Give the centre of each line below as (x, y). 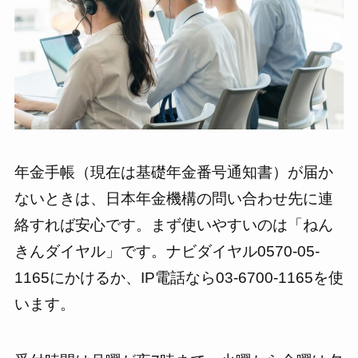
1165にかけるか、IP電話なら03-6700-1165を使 (179, 278)
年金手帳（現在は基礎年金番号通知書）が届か (173, 173)
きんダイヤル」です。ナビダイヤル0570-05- (167, 252)
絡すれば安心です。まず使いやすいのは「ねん (173, 225)
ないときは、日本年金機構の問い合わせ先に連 (173, 199)
